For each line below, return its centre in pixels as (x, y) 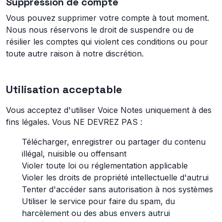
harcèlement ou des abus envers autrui (96, 213)
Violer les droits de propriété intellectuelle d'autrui (115, 177)
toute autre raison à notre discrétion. (75, 54)
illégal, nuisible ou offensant (74, 154)
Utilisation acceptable (64, 89)
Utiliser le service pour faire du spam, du (98, 201)
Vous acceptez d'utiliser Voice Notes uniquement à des (109, 110)
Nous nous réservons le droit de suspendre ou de (100, 30)
